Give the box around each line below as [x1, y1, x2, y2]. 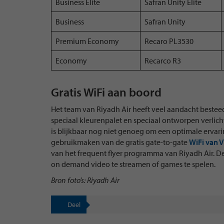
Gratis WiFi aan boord [51, 84, 161, 99]
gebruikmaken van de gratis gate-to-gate [51, 136, 189, 147]
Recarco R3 [144, 55, 181, 65]
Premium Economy [55, 35, 119, 46]
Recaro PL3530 [144, 35, 193, 46]
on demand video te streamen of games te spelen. [51, 158, 217, 169]
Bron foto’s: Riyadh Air [51, 174, 119, 185]
